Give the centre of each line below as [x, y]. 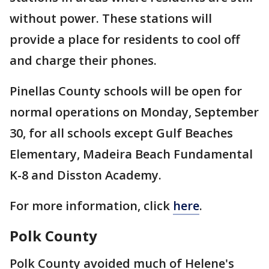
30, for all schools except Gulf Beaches [121, 133]
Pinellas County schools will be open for [126, 91]
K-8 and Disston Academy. [86, 175]
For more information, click [91, 206]
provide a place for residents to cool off [125, 39]
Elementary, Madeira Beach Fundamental [131, 154]
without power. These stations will [111, 18]
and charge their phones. [83, 60]
